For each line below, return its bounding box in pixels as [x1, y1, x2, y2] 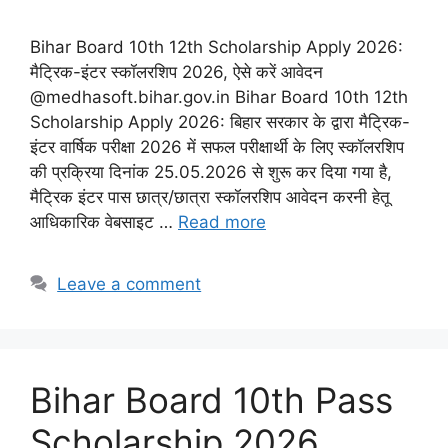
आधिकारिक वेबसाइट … [30, 211, 178, 232]
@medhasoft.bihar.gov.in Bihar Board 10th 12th [30, 86, 408, 107]
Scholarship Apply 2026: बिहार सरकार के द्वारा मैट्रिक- [30, 111, 410, 132]
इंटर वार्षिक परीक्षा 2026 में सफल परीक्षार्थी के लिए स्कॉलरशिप [30, 136, 404, 157]
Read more [178, 211, 266, 232]
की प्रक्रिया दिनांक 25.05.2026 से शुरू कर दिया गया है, [30, 161, 392, 182]
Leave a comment [57, 273, 202, 294]
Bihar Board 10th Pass [30, 378, 393, 421]
